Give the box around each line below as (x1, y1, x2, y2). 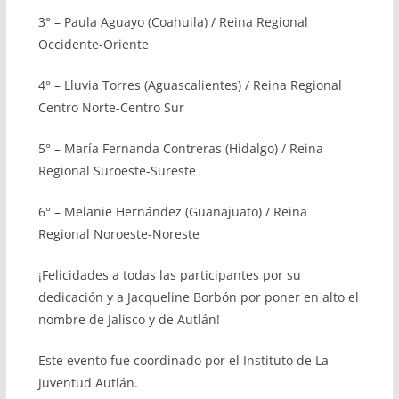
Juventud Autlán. (37, 373, 138, 391)
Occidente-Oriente (37, 35, 149, 53)
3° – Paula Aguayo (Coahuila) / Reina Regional (37, 12, 308, 30)
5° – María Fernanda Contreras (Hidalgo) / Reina (37, 139, 323, 157)
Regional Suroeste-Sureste (37, 161, 196, 179)
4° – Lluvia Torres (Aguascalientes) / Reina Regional (37, 76, 342, 94)
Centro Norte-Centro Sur (37, 98, 184, 116)
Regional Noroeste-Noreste (37, 224, 199, 242)
